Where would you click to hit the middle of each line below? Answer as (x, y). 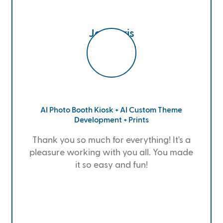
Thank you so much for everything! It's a (111, 141)
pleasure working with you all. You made (111, 153)
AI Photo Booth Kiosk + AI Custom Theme (111, 111)
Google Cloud (111, 50)
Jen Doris (111, 34)
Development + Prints (111, 121)
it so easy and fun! (111, 166)
